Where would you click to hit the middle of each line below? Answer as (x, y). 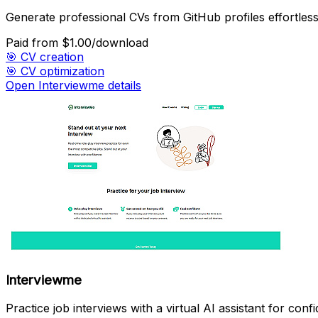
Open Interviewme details (73, 86)
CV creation (52, 57)
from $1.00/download (90, 43)
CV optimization (62, 71)
